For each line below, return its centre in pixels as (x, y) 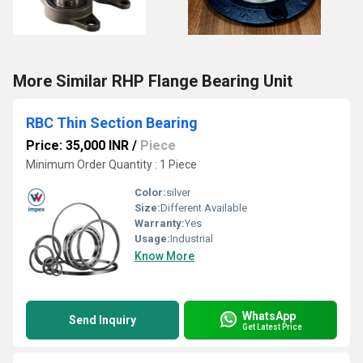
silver (178, 192)
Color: (150, 192)
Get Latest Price (272, 327)
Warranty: (160, 223)
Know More (164, 256)
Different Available (204, 208)
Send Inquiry (102, 320)
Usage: (152, 239)
